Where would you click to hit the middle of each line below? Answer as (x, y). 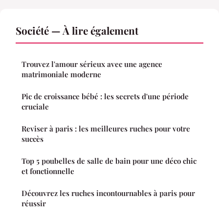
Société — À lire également (77, 31)
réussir (34, 204)
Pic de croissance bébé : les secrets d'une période (105, 97)
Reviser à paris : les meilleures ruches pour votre (106, 129)
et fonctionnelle (48, 171)
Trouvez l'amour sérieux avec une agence (92, 64)
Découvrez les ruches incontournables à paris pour (108, 193)
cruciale (35, 107)
